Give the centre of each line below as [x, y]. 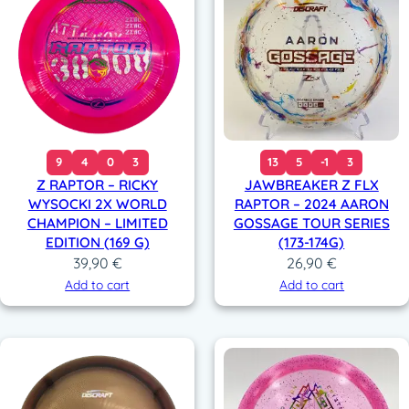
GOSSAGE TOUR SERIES [311, 223]
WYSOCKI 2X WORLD [97, 204]
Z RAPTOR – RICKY [98, 184]
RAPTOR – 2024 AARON [311, 204]
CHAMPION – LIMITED [97, 223]
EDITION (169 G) [97, 242]
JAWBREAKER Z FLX [311, 184]
